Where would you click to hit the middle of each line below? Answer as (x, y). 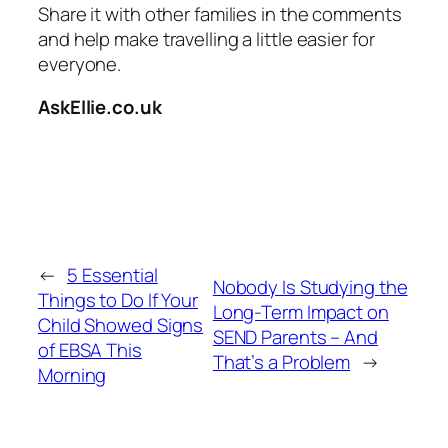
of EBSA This (90, 349)
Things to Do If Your (118, 299)
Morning (72, 374)
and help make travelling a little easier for (206, 38)
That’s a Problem (281, 362)
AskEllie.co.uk (100, 107)
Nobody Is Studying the (310, 287)
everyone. (80, 63)
